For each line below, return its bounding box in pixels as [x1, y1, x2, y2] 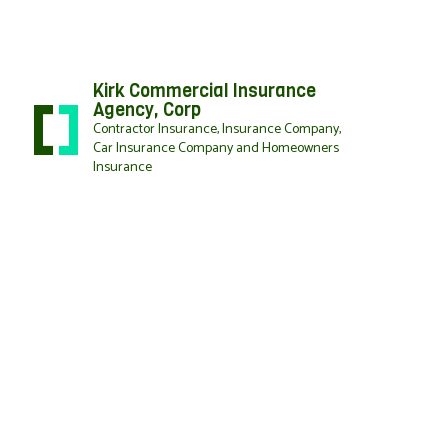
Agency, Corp [93, 98, 202, 123]
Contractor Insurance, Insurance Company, [93, 118, 342, 142]
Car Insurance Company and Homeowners [93, 137, 340, 161]
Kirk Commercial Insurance [93, 79, 317, 104]
